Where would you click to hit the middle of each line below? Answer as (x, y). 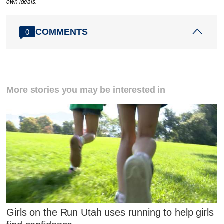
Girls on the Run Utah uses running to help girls (110, 213)
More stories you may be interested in (86, 90)
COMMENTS (62, 32)
